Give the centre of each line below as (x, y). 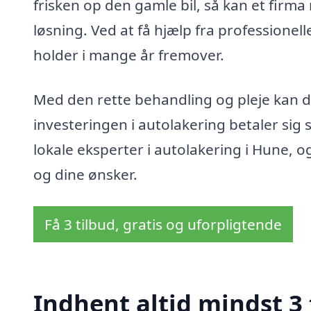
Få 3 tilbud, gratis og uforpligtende (163, 224)
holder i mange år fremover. (129, 55)
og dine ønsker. (85, 175)
